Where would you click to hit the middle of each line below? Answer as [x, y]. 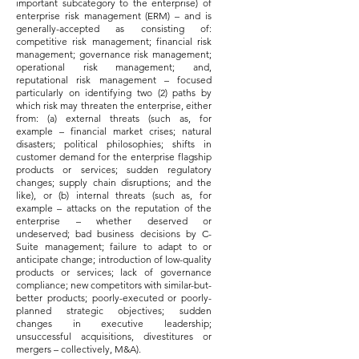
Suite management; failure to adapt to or [114, 246]
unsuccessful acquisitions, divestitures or [114, 336]
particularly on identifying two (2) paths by [114, 93]
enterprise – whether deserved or [114, 221]
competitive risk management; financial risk [114, 41]
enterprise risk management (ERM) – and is [114, 16]
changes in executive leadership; [114, 323]
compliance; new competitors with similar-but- [114, 285]
